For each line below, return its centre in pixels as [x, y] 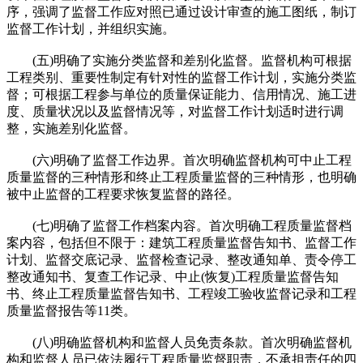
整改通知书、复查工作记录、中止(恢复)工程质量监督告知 [173, 276]
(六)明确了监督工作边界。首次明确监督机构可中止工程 [179, 160]
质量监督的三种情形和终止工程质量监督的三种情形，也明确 [181, 177]
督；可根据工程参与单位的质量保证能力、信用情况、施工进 [181, 94]
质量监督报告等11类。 [71, 310]
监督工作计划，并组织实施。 [91, 28]
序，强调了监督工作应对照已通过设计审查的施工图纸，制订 [181, 11]
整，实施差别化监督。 [71, 128]
